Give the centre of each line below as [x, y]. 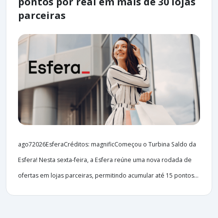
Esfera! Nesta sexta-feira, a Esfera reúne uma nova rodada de [105, 160]
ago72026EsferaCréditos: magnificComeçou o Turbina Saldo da [107, 145]
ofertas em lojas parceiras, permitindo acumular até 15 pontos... [108, 176]
